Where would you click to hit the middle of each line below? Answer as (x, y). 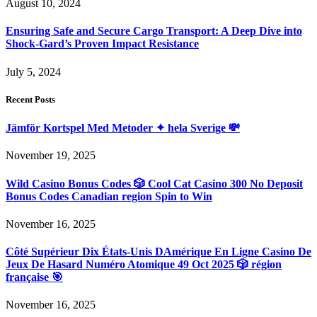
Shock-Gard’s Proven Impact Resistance (102, 44)
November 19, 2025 (51, 156)
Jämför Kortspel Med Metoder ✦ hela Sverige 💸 (123, 128)
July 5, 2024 (33, 71)
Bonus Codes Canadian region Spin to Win (109, 196)
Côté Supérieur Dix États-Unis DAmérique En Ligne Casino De (158, 252)
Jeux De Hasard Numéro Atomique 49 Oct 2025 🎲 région (144, 265)
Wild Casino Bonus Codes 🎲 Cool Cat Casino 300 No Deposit (154, 183)
